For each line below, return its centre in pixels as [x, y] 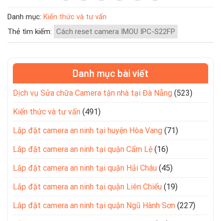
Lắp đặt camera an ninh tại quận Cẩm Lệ [83, 149]
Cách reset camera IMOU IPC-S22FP [116, 32]
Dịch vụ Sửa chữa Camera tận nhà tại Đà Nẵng [92, 93]
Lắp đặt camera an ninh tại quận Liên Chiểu [87, 187]
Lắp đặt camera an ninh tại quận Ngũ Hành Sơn [94, 206]
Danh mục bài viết [110, 73]
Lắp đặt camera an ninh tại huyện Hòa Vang [88, 131]
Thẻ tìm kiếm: [31, 32]
